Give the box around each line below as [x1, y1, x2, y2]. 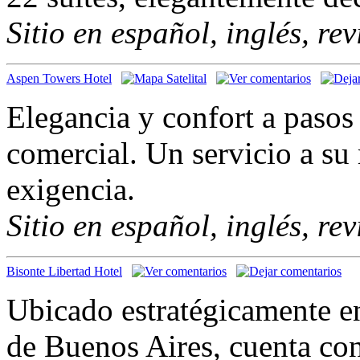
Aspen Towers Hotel [6, 71, 112, 85]
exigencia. [6, 171, 135, 207]
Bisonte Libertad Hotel [6, 264, 122, 278]
